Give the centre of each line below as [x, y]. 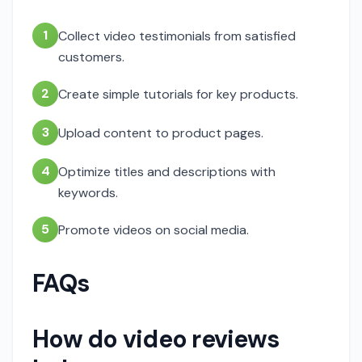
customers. [91, 57]
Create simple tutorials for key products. [178, 94]
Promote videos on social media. [154, 230]
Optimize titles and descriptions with [167, 172]
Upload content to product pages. [161, 133]
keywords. [88, 193]
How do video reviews [156, 339]
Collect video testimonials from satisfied [177, 36]
